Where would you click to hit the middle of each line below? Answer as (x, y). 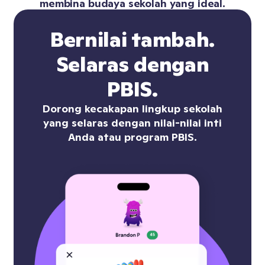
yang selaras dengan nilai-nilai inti (132, 123)
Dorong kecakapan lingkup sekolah (132, 109)
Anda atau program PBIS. (132, 137)
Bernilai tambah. (132, 40)
